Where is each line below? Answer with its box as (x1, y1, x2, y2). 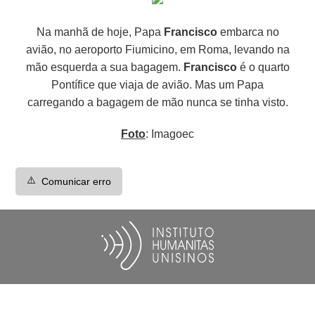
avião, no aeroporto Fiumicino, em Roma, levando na (25, 43, 290, 56)
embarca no (217, 25, 279, 38)
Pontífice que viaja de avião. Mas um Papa (51, 78, 264, 91)
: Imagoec (146, 127, 194, 140)
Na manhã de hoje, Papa (36, 25, 164, 38)
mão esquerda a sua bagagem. (25, 60, 184, 73)
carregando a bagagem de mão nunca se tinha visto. (27, 96, 288, 108)
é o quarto (236, 60, 290, 73)
